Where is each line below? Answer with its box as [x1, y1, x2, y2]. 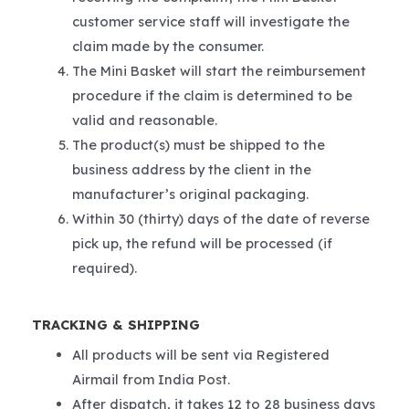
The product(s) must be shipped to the [71, 136, 325, 154]
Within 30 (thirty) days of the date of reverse [71, 210, 370, 228]
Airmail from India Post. [71, 370, 230, 388]
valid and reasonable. [71, 111, 217, 130]
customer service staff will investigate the [71, 13, 350, 31]
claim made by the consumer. [71, 37, 264, 56]
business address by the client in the [71, 161, 311, 179]
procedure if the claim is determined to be [71, 87, 352, 105]
